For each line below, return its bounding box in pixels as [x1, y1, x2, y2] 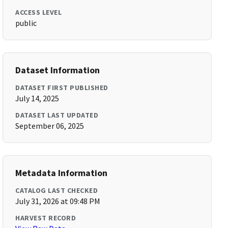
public [15, 18, 37, 28]
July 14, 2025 [15, 93, 60, 103]
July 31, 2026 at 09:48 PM [15, 196, 101, 206]
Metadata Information [15, 167, 108, 179]
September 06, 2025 [15, 121, 84, 131]
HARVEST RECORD [15, 213, 76, 222]
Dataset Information [15, 64, 100, 76]
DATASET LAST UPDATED [15, 110, 99, 120]
